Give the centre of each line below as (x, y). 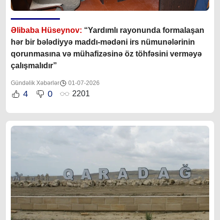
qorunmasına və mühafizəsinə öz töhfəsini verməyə (106, 54)
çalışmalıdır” (34, 65)
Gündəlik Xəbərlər (35, 83)
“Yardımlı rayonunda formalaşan (144, 30)
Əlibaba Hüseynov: (47, 30)
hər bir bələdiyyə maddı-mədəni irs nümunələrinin (103, 42)
